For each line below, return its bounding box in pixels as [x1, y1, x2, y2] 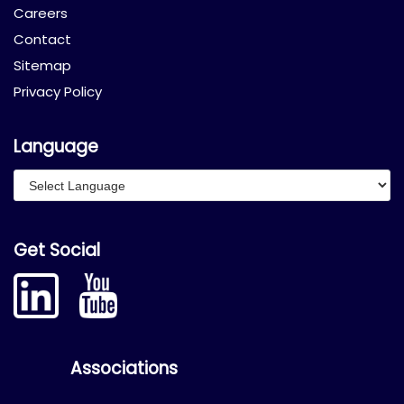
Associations [69, 356, 178, 381]
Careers [14, 4, 68, 23]
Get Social [14, 238, 100, 263]
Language [14, 134, 98, 160]
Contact [14, 30, 71, 50]
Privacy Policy [14, 82, 102, 102]
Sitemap [14, 56, 71, 76]
